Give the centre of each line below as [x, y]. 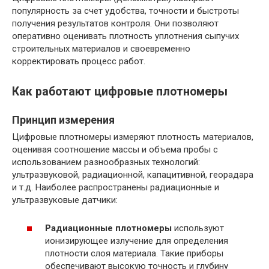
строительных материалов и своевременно [101, 48]
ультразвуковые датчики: [65, 200]
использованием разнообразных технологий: [106, 162]
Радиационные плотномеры [108, 228]
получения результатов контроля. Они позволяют [115, 23]
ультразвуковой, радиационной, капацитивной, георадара [133, 175]
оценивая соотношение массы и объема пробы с [115, 150]
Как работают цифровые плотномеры [120, 92]
